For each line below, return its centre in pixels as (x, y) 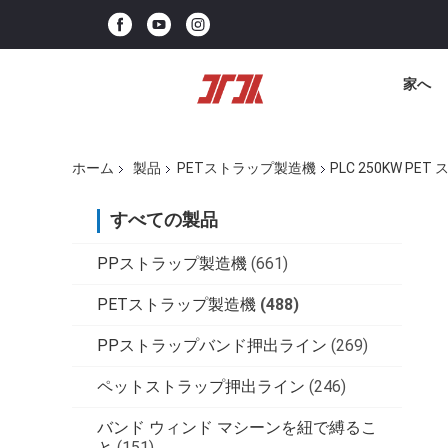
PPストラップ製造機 (172, 264)
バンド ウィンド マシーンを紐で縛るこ (237, 428)
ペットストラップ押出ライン (201, 387)
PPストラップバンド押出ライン (212, 346)
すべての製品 (164, 220)
